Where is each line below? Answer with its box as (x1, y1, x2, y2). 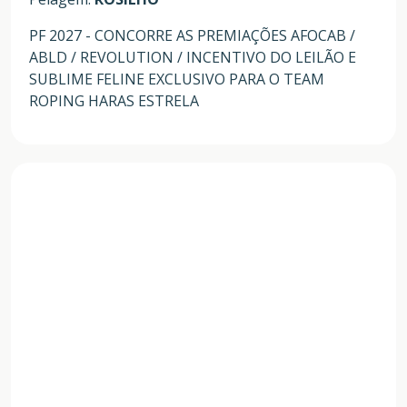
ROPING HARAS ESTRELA (29, 91, 199, 112)
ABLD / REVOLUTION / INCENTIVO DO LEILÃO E (29, 47, 356, 68)
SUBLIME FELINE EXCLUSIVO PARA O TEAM (29, 69, 324, 90)
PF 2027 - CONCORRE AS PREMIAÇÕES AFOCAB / (29, 25, 355, 46)
